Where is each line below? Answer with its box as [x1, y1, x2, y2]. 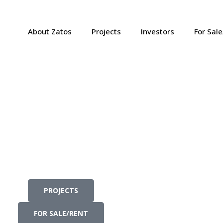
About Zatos [27, 26, 72, 36]
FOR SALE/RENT [33, 209, 88, 218]
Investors [140, 26, 174, 36]
